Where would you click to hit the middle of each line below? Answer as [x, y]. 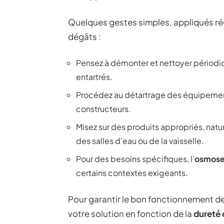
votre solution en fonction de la [131, 213]
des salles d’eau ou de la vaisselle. [140, 140]
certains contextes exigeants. [132, 172]
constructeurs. [103, 108]
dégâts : [84, 36]
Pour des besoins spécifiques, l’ [135, 158]
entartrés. [94, 76]
